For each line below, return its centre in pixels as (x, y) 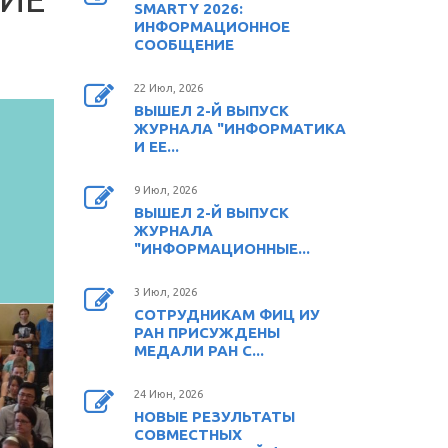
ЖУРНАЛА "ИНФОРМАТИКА (239, 128)
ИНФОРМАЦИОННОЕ (211, 26)
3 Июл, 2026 (165, 291)
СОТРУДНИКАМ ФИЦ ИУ (226, 314)
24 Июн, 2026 (168, 393)
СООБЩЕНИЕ (183, 44)
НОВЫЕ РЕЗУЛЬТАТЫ (214, 416)
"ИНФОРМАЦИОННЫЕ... (221, 248)
